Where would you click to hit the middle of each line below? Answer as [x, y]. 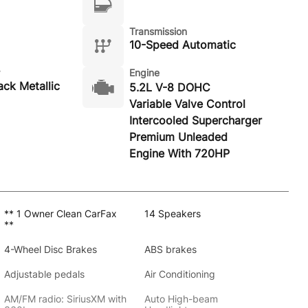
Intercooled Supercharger [195, 120]
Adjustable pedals [44, 274]
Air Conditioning [179, 274]
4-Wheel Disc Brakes [50, 249]
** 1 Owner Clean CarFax [60, 213]
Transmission [158, 31]
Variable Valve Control [187, 104]
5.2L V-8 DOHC [169, 87]
